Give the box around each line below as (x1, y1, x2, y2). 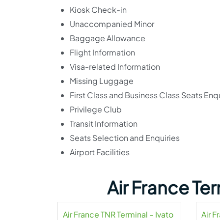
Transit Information (70, 118, 137, 129)
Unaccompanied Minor (70, 19, 154, 29)
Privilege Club (70, 104, 122, 114)
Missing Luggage (70, 76, 134, 86)
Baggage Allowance (70, 33, 145, 43)
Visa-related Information (70, 61, 160, 72)
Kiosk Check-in (70, 4, 127, 15)
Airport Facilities (70, 147, 130, 157)
